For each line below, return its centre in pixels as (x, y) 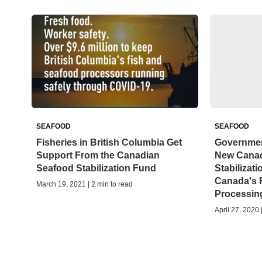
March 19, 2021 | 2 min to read (85, 185)
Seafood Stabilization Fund (96, 168)
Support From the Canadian (98, 156)
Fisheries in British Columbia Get (109, 143)
